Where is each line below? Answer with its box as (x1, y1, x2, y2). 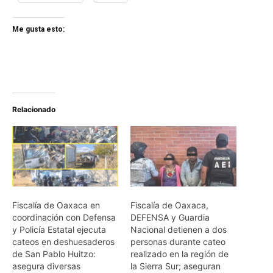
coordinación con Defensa (12, 212, 116, 223)
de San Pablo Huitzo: (12, 249, 96, 260)
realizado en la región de (130, 249, 229, 260)
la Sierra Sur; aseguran (130, 261, 221, 272)
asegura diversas (12, 261, 80, 272)
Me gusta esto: (12, 24, 65, 34)
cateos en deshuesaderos (12, 236, 115, 247)
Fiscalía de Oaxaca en (12, 200, 100, 211)
